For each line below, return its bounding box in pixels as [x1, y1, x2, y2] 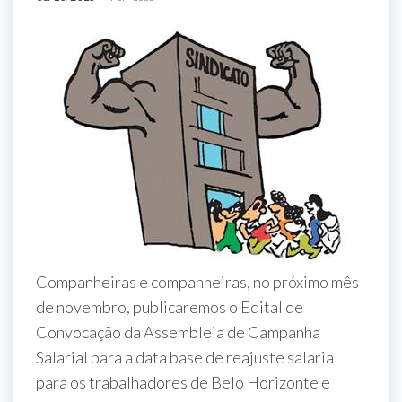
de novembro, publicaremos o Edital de [36, 297, 303, 317]
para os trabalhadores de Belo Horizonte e [36, 372, 330, 392]
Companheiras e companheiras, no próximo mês [36, 272, 359, 292]
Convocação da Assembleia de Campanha [36, 322, 320, 342]
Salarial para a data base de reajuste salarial [36, 347, 338, 367]
